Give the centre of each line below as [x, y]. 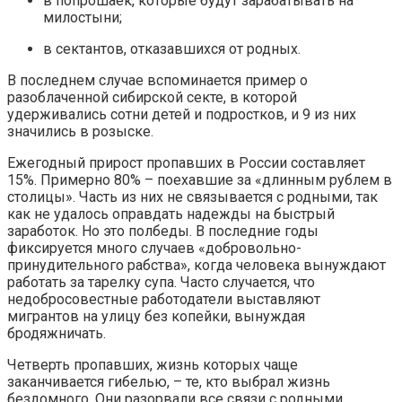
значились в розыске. [80, 131]
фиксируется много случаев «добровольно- [154, 248]
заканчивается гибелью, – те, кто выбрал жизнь [169, 381]
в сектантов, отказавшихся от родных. [172, 48]
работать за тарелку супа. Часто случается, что [161, 282]
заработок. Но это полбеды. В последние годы [163, 231]
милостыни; [83, 17]
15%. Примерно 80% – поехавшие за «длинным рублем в [200, 179]
